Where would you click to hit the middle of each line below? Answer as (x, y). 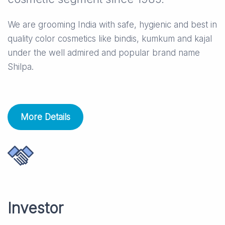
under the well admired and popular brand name (104, 53)
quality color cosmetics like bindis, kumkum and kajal (110, 39)
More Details (45, 117)
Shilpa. (21, 67)
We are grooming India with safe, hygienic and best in (112, 25)
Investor (35, 208)
